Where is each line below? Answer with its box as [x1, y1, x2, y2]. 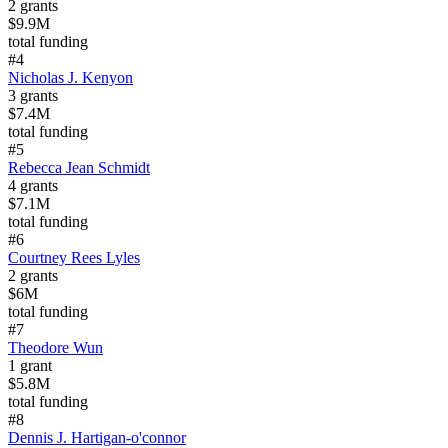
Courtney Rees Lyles [8, 249, 140, 267]
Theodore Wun [8, 339, 103, 357]
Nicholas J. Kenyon [8, 69, 133, 87]
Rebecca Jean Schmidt [8, 159, 150, 177]
